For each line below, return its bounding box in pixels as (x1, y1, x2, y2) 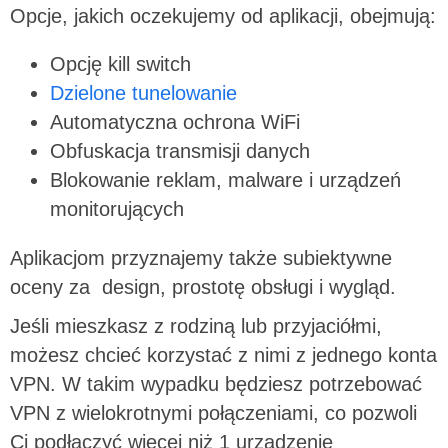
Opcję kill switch (50, 53, 191, 76)
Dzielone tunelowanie (50, 82, 237, 105)
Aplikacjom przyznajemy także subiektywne (10, 246, 392, 269)
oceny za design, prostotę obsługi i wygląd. (10, 275, 396, 298)
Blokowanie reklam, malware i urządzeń (50, 169, 401, 192)
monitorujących (50, 198, 184, 221)
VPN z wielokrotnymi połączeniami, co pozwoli (10, 401, 417, 424)
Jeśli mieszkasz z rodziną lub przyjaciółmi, (10, 314, 382, 337)
